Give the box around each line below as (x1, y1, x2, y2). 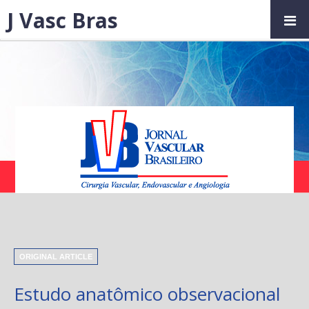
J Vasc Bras (7, 6, 118, 34)
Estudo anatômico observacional (14, 281, 280, 306)
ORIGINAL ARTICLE (19, 252, 92, 261)
